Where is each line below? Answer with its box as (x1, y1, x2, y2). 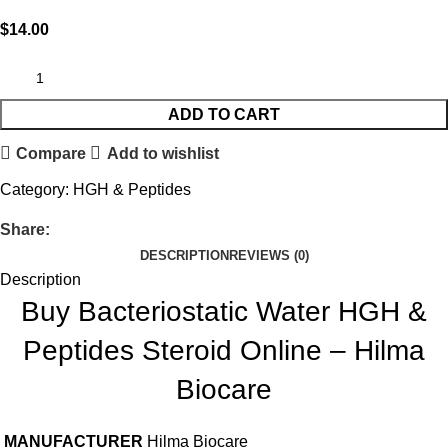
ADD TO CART (168, 106, 280, 124)
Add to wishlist (106, 144, 219, 162)
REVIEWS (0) (228, 248, 309, 264)
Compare (16, 144, 87, 162)
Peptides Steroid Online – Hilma (23, 335, 425, 367)
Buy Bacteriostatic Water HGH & (21, 296, 427, 328)
